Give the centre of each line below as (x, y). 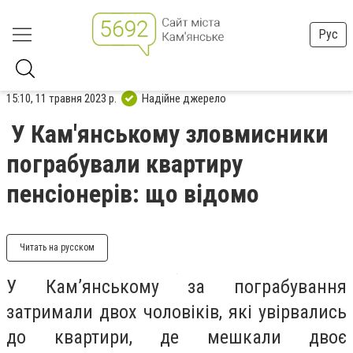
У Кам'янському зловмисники (170, 134)
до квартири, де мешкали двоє (176, 337)
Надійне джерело (184, 98)
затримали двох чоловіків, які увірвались (176, 312)
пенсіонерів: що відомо (133, 194)
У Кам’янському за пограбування (176, 287)
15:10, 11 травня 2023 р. (61, 98)
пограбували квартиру (124, 164)
